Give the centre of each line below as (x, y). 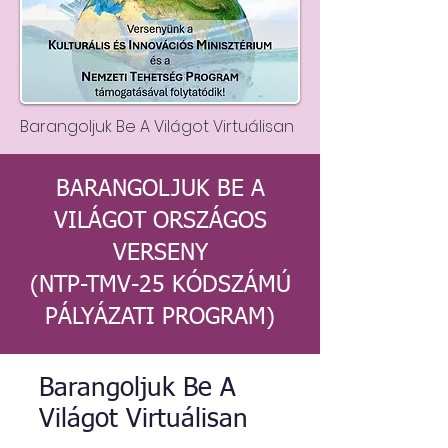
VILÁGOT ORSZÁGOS (160, 221)
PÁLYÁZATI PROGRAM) (160, 317)
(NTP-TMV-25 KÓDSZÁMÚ (160, 285)
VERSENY (160, 253)
